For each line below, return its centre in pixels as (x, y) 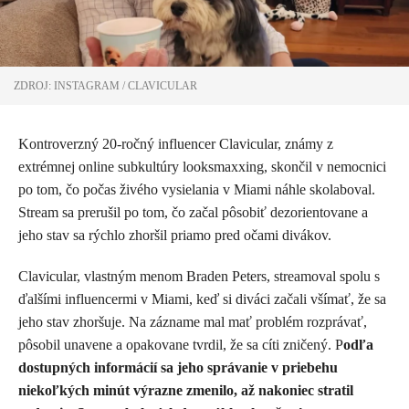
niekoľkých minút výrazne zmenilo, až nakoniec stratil (186, 390)
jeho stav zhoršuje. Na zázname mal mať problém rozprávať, (193, 321)
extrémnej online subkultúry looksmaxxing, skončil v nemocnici (202, 166)
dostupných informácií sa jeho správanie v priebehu (178, 367)
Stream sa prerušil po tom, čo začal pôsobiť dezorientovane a (193, 212)
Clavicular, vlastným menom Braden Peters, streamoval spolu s (199, 276)
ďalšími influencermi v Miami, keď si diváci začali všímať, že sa (202, 299)
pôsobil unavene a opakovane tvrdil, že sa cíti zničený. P (181, 344)
